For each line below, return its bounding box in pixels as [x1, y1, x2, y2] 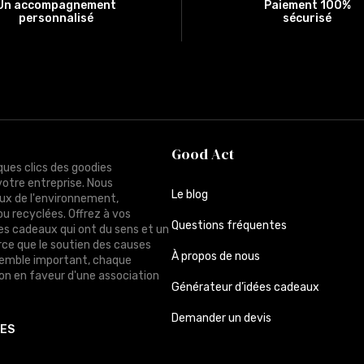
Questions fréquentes [171, 218, 287, 232]
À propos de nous [171, 249, 260, 263]
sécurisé [283, 11, 332, 25]
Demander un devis [171, 310, 271, 325]
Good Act [171, 143, 234, 164]
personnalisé [18, 11, 93, 25]
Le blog [171, 187, 208, 201]
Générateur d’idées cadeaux [171, 279, 319, 294]
